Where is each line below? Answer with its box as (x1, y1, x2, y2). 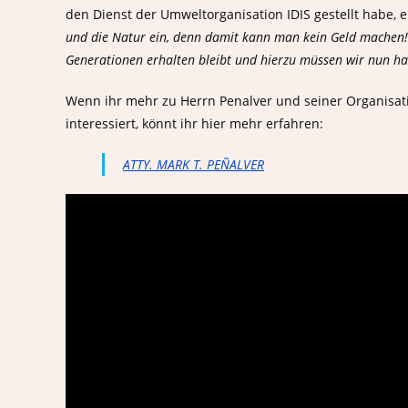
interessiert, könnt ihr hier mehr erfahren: (66, 114, 323, 132)
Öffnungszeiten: (53, 381, 155, 394)
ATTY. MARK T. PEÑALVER (123, 155, 264, 173)
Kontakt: (347, 381, 403, 394)
